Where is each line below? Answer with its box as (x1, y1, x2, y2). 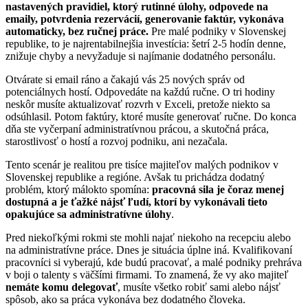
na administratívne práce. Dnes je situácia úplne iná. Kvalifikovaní (5, 243, 292, 256)
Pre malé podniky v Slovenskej (148, 25, 286, 37)
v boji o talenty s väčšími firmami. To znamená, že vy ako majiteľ (5, 268, 289, 280)
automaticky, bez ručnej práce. (5, 25, 148, 37)
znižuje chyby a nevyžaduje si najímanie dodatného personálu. (5, 49, 276, 62)
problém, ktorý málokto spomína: (5, 183, 152, 195)
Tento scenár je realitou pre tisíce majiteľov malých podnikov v (5, 158, 278, 170)
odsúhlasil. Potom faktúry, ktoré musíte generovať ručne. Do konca (5, 110, 296, 122)
